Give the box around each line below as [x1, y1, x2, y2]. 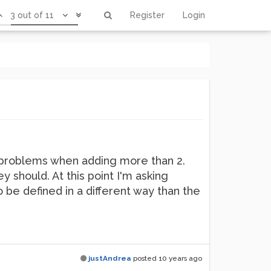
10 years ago [158, 254, 202, 263]
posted [131, 254, 158, 263]
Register [130, 10, 165, 20]
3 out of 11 [10, 10, 54, 20]
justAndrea [88, 254, 131, 263]
